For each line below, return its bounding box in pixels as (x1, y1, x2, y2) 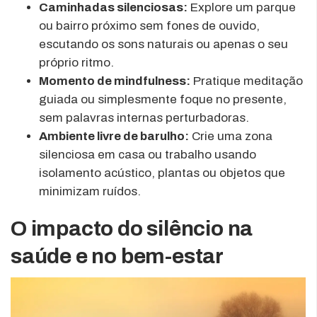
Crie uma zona (189, 129, 272, 143)
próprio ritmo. (39, 55, 114, 69)
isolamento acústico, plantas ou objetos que (39, 166, 285, 180)
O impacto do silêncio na (11, 217, 253, 240)
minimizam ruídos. (39, 184, 141, 198)
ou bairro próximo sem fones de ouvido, (39, 18, 260, 33)
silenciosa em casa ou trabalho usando (39, 147, 256, 161)
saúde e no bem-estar (11, 244, 224, 267)
